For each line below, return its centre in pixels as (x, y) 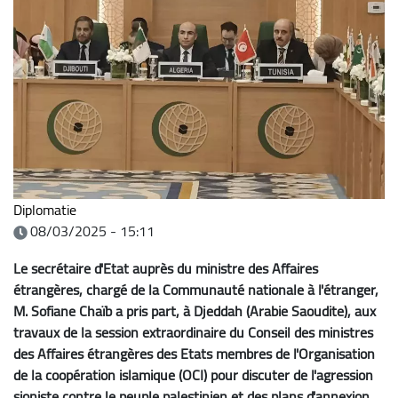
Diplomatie (45, 209)
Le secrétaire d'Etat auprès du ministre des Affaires (166, 268)
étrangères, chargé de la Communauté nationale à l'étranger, (196, 289)
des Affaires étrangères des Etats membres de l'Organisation (194, 353)
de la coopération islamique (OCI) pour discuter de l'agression (193, 374)
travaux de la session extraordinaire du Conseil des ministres (193, 332)
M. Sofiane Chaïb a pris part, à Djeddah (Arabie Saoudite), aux (195, 310)
